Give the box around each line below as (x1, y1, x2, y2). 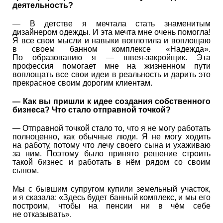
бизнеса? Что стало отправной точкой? (12, 105, 171, 114)
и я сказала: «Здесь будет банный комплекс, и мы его (12, 193, 211, 202)
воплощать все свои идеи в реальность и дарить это (12, 70, 211, 79)
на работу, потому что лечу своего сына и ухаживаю (12, 140, 211, 149)
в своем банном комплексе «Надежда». (12, 44, 211, 53)
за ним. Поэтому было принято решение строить (12, 149, 211, 158)
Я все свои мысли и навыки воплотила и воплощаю (12, 36, 211, 45)
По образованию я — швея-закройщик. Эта (12, 53, 211, 62)
